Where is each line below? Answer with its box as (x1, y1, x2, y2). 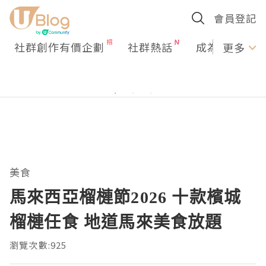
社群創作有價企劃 (14, 39, 104, 55)
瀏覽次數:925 (9, 239, 67, 251)
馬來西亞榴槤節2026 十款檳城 (9, 185, 242, 208)
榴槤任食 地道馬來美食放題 (9, 210, 223, 233)
